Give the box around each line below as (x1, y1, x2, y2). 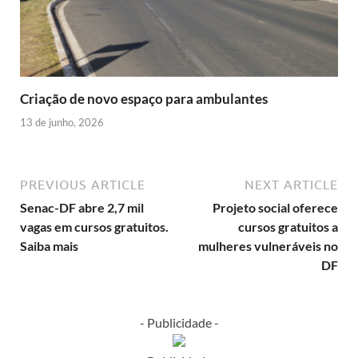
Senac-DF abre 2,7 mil (20, 199, 144, 215)
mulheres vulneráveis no (198, 237, 338, 253)
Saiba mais (20, 237, 78, 253)
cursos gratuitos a (238, 218, 338, 234)
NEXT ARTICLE (245, 177, 338, 192)
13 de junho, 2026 (20, 115, 104, 129)
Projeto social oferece (213, 199, 338, 215)
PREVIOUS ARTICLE (20, 177, 145, 192)
